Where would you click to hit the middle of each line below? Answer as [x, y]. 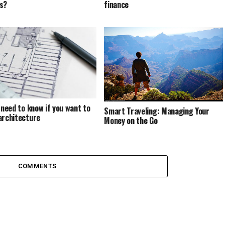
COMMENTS [37, 166]
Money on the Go [131, 120]
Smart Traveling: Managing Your [157, 111]
